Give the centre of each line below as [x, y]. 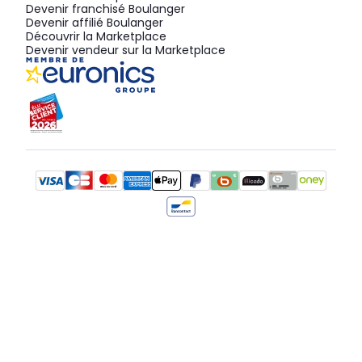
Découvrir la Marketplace [96, 37]
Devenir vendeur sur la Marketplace [126, 51]
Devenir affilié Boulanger [95, 23]
